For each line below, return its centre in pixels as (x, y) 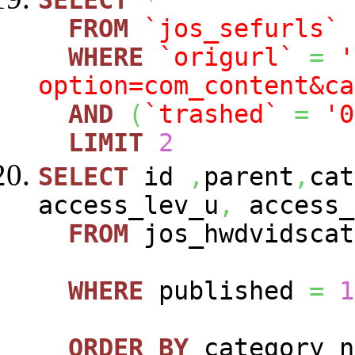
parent (249, 176)
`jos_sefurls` (241, 28)
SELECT (83, 176)
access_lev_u (128, 205)
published (226, 290)
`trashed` (211, 114)
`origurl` (226, 57)
